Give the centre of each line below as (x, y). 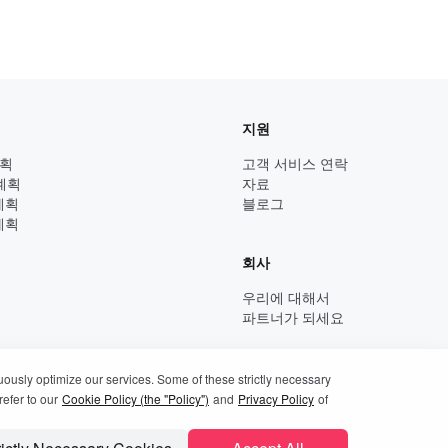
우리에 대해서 (286, 297)
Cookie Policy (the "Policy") (135, 398)
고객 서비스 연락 (295, 163)
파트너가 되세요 (293, 317)
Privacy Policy (276, 398)
